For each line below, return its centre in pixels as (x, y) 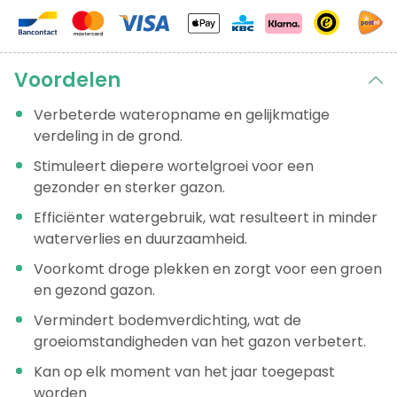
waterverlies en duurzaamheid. (140, 239)
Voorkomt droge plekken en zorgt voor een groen (208, 269)
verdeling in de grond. (108, 136)
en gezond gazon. (94, 291)
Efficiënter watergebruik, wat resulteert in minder (206, 218)
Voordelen (67, 81)
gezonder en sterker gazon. (129, 188)
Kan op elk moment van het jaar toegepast (184, 372)
